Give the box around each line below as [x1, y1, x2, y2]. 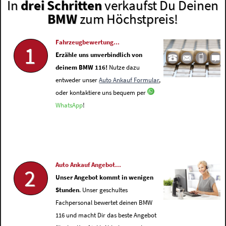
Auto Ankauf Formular [99, 76, 159, 84]
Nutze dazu [107, 64, 140, 72]
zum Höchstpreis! [77, 10, 179, 28]
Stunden [55, 186, 80, 194]
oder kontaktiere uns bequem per [55, 89, 148, 97]
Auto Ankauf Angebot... [55, 161, 122, 169]
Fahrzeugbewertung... [55, 38, 120, 46]
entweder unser [55, 76, 99, 84]
